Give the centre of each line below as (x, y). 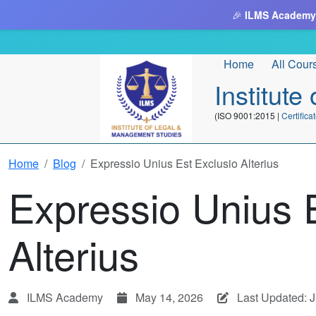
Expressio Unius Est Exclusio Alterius (184, 163)
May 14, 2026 (169, 297)
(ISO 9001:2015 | (248, 116)
